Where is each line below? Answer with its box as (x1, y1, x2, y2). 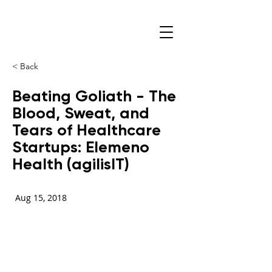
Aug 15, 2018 (15, 192, 67, 203)
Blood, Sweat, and (12, 103, 149, 123)
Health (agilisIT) (12, 154, 129, 174)
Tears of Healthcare (12, 120, 161, 140)
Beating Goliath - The (12, 86, 176, 106)
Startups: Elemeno (12, 137, 149, 157)
